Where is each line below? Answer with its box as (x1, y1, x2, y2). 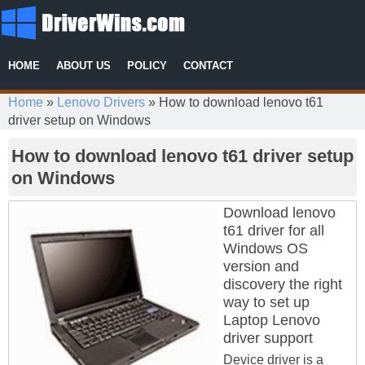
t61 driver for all (223, 222, 324, 239)
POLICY (127, 59, 167, 72)
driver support (223, 330, 313, 346)
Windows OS (223, 240, 308, 257)
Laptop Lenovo (223, 312, 320, 328)
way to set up (223, 294, 310, 310)
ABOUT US (56, 59, 111, 72)
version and (223, 258, 299, 275)
